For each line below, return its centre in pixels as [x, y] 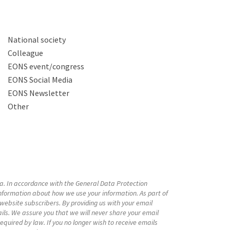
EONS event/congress [46, 66]
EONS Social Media [40, 80]
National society [37, 40]
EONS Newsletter [39, 93]
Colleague [25, 53]
